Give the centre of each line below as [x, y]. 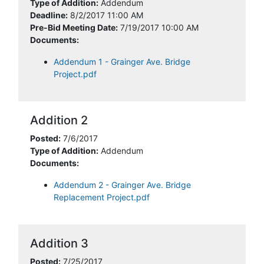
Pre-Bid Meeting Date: [74, 27]
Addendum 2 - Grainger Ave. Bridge [122, 185]
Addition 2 [59, 120]
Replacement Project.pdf [102, 197]
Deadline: [49, 15]
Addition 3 [59, 243]
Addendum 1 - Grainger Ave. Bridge [122, 62]
